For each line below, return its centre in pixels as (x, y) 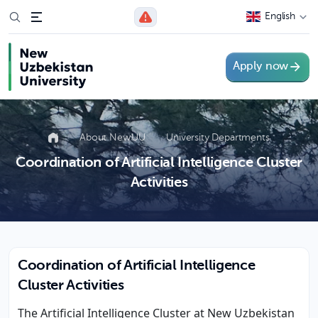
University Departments (218, 138)
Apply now (261, 67)
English (280, 16)
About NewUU (114, 138)
